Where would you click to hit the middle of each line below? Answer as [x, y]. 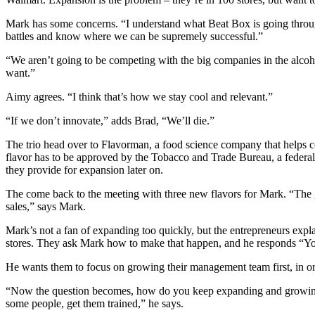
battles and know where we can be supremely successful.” [134, 36]
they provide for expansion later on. [84, 169]
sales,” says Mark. [46, 206]
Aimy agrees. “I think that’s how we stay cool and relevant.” [139, 96]
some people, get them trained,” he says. [95, 303]
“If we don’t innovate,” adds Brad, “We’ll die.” [110, 120]
